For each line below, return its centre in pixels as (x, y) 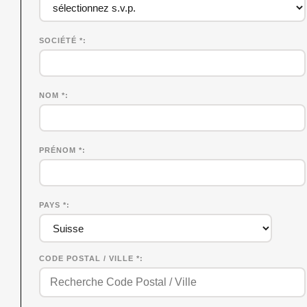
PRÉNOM (59, 150)
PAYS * (53, 205)
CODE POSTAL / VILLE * (90, 259)
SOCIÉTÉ (60, 41)
